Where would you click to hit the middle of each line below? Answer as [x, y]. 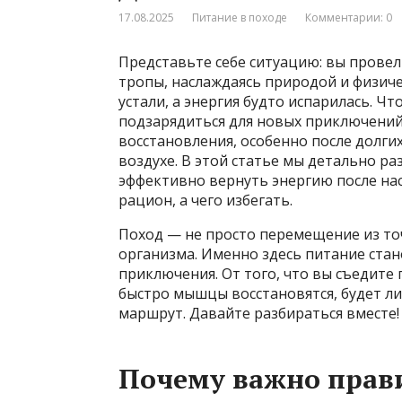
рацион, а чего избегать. [205, 201]
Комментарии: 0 [349, 18]
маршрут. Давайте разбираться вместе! [259, 314]
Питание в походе [240, 18]
